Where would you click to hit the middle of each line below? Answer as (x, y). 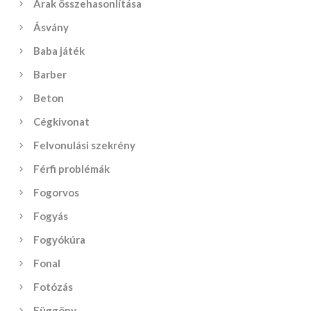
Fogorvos (57, 192)
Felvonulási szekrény (85, 145)
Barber (50, 74)
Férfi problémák (72, 169)
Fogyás (51, 216)
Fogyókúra (60, 239)
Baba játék (59, 51)
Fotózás (53, 287)
